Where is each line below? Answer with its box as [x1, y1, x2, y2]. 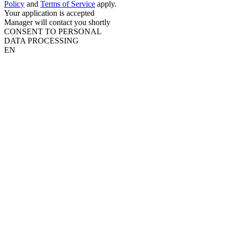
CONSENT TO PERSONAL [4, 27, 102, 36]
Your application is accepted [4, 9, 95, 18]
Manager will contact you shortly [4, 18, 110, 27]
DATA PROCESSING [4, 36, 79, 45]
